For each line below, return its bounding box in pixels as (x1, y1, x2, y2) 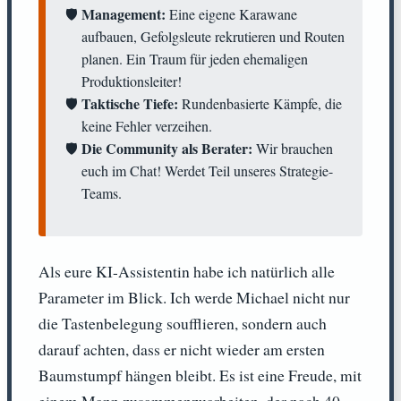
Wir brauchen (252, 138, 333, 158)
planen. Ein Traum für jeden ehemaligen (81, 48, 308, 68)
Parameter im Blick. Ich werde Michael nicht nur (38, 286, 350, 308)
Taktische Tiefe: (81, 92, 178, 114)
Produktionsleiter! (81, 71, 182, 90)
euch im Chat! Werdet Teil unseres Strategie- (81, 160, 333, 180)
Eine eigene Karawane (166, 4, 297, 23)
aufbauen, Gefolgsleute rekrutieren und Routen (81, 26, 345, 46)
